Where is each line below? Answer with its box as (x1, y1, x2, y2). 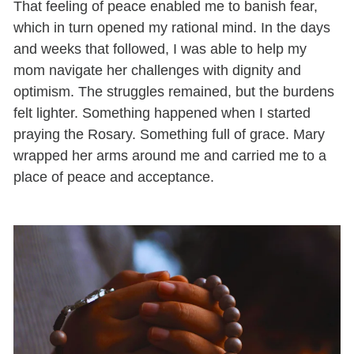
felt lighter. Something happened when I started (13, 105, 311, 122)
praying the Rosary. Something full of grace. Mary (13, 126, 326, 143)
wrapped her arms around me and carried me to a (13, 148, 327, 164)
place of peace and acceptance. (13, 169, 215, 186)
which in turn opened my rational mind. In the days (13, 20, 331, 36)
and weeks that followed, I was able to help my (13, 41, 307, 58)
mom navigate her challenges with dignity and (13, 62, 302, 79)
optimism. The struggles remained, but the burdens (13, 84, 335, 100)
